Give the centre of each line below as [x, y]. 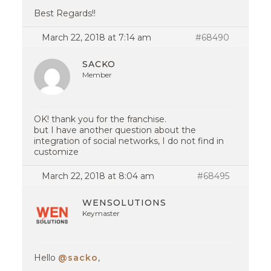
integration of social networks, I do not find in [129, 141]
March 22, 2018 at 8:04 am [98, 176]
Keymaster [101, 213]
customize [57, 152]
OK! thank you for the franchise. [100, 119]
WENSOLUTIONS [125, 203]
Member [97, 75]
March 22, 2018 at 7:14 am [97, 38]
